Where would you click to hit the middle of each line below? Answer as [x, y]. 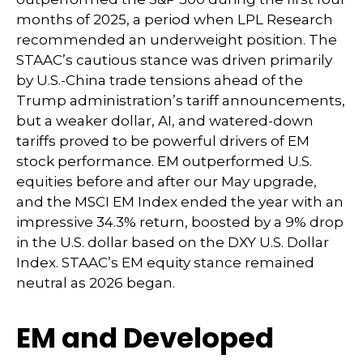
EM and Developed [145, 338]
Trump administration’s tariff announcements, [181, 101]
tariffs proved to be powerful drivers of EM [163, 141]
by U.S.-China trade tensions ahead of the [160, 81]
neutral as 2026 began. [96, 283]
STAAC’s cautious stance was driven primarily [174, 60]
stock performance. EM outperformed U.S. [164, 162]
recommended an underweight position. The [177, 40]
